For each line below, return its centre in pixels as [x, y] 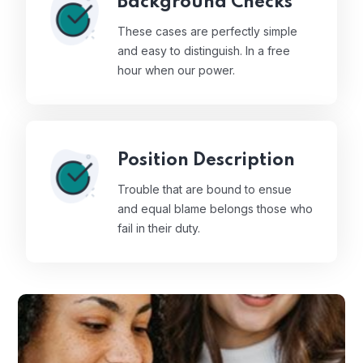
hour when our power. [176, 70]
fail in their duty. [159, 228]
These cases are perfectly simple [207, 31]
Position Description [206, 160]
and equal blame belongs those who [215, 208]
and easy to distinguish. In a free [204, 50]
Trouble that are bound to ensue [205, 189]
